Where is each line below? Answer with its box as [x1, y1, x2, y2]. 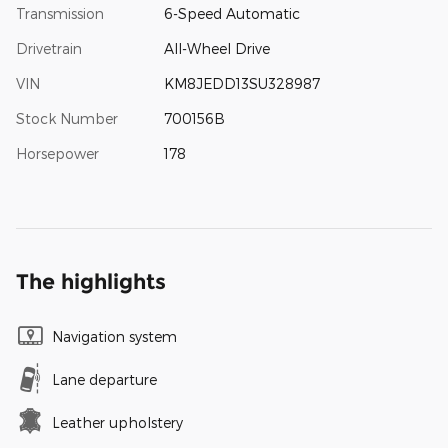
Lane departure [52, 371, 157, 389]
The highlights [16, 269, 166, 295]
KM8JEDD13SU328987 [163, 75, 320, 93]
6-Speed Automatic [163, 5, 300, 23]
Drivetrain [16, 40, 82, 58]
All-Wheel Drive [163, 40, 270, 58]
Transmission [16, 5, 104, 23]
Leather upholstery [52, 414, 183, 432]
